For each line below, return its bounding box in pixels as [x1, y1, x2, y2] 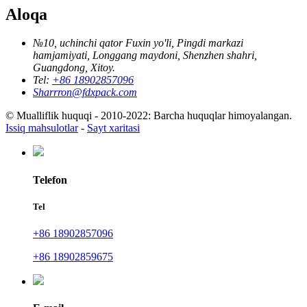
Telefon [33, 173, 67, 186]
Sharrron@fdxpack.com [33, 86, 137, 99]
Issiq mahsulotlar [5, 122, 78, 134]
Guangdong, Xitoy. [33, 62, 115, 74]
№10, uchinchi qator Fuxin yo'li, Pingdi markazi [33, 37, 243, 49]
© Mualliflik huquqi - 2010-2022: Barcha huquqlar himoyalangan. [5, 110, 292, 122]
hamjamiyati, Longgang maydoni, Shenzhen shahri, [33, 49, 257, 62]
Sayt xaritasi [87, 122, 140, 134]
